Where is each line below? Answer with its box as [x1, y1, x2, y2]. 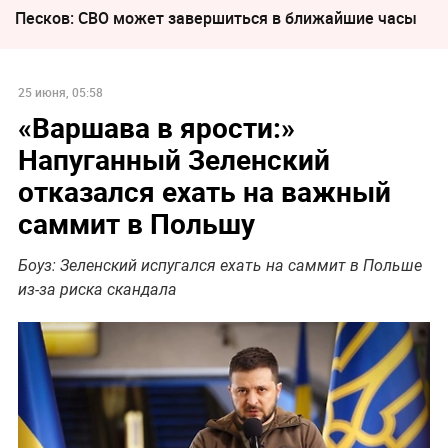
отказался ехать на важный [17, 171, 391, 210]
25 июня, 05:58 [17, 83, 103, 100]
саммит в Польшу [17, 203, 255, 242]
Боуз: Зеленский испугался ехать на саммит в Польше [17, 255, 422, 275]
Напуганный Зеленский [17, 139, 330, 178]
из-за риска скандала [17, 279, 177, 299]
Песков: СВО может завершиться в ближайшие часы [15, 6, 417, 29]
